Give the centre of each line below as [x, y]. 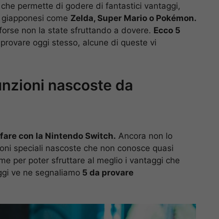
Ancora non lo [144, 136]
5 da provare [107, 173]
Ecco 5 [167, 30]
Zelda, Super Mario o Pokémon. [133, 18]
